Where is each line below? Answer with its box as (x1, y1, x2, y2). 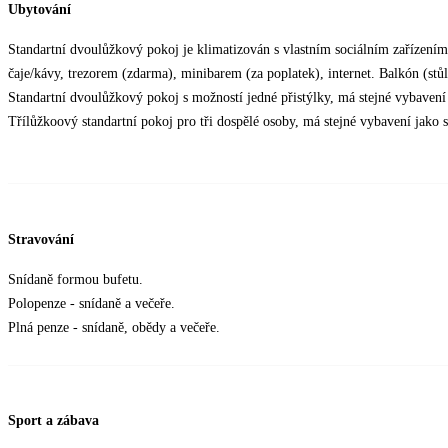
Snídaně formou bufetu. (8, 271, 143, 287)
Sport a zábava (8, 413, 99, 429)
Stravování (8, 231, 74, 247)
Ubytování (8, 2, 71, 18)
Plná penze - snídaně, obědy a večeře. (8, 319, 220, 335)
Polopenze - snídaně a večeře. (8, 295, 175, 311)
